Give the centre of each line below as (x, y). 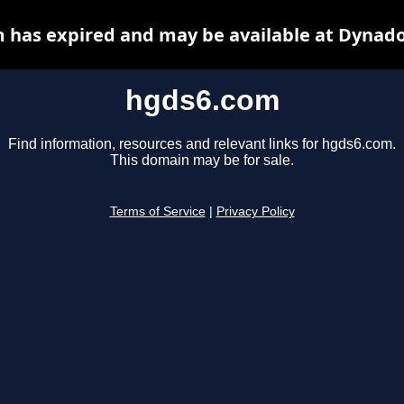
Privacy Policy (255, 212)
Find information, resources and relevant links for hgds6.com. (202, 144)
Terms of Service (157, 212)
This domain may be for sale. (202, 161)
